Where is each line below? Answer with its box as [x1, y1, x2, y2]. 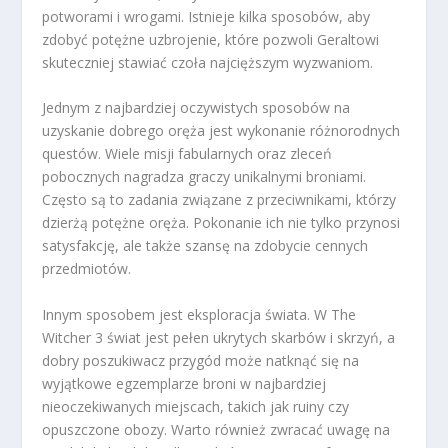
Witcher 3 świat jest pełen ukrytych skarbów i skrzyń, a [42, 327, 396, 347]
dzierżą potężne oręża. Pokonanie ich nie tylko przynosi [42, 213, 401, 233]
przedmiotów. [42, 259, 132, 279]
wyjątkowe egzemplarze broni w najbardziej [42, 373, 327, 393]
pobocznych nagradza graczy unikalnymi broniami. [42, 167, 367, 187]
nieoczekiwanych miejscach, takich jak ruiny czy [42, 396, 350, 416]
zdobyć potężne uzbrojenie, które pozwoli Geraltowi [42, 30, 380, 49]
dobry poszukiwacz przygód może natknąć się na [42, 350, 360, 370]
